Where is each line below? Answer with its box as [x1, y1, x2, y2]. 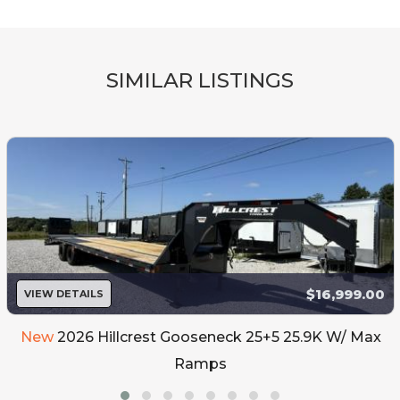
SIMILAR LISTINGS [106, 68, 294, 94]
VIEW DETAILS [24, 287, 104, 300]
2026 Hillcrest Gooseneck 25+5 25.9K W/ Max [56, 329, 381, 346]
